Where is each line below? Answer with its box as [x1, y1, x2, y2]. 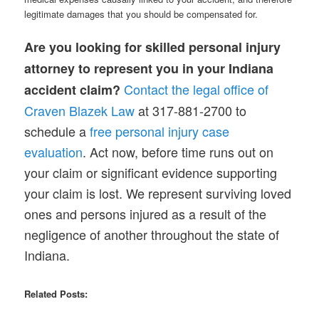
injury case [168, 121, 230, 140]
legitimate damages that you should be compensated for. [24, 6, 258, 21]
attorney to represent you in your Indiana [24, 58, 274, 78]
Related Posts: [24, 286, 88, 300]
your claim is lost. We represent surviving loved [24, 183, 292, 202]
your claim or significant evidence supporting [24, 162, 278, 182]
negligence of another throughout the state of [24, 224, 280, 244]
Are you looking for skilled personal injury [24, 37, 281, 56]
